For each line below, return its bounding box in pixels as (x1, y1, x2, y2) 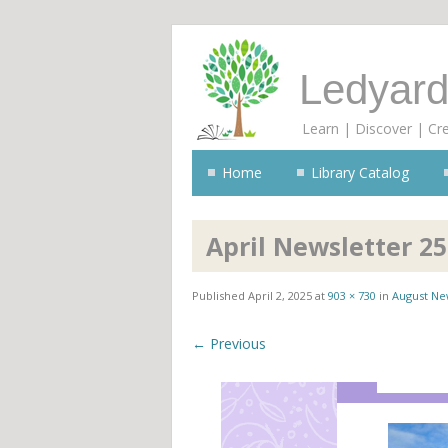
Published (192, 288, 248, 303)
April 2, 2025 (248, 288, 312, 303)
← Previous (192, 334, 266, 353)
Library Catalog (311, 163, 409, 182)
